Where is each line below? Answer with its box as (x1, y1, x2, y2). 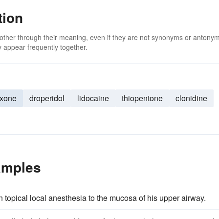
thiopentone (122, 92, 163, 104)
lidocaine (77, 92, 109, 104)
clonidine (175, 92, 207, 104)
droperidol (29, 92, 65, 104)
